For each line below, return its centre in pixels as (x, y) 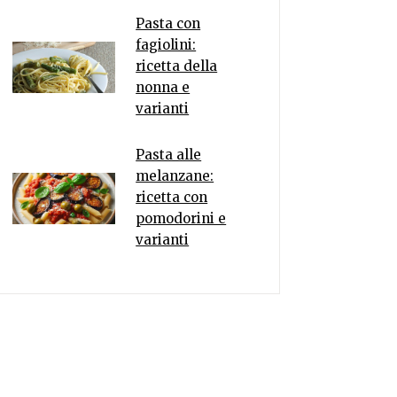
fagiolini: (166, 45)
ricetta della (177, 66)
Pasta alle (169, 155)
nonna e (163, 87)
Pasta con (168, 23)
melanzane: (175, 176)
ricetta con (172, 197)
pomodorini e (181, 218)
